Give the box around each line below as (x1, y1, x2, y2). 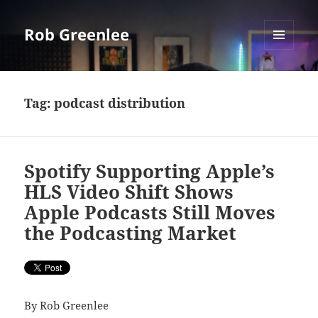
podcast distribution (54, 94, 186, 112)
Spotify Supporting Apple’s (24, 158, 275, 185)
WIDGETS (264, 73, 305, 86)
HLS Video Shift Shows (24, 179, 234, 205)
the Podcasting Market (24, 220, 237, 246)
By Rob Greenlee (24, 298, 109, 313)
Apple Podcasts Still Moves (24, 199, 276, 226)
